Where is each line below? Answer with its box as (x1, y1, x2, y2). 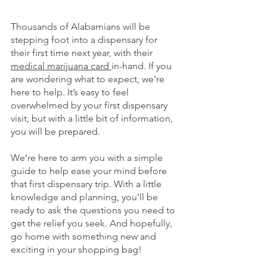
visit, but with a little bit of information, (11, 112, 175, 124)
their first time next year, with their (11, 46, 155, 58)
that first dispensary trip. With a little (11, 178, 164, 190)
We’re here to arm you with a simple (11, 151, 165, 163)
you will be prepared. (11, 125, 103, 137)
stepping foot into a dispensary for (11, 33, 160, 45)
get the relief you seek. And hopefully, (11, 217, 175, 229)
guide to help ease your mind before (11, 164, 169, 176)
